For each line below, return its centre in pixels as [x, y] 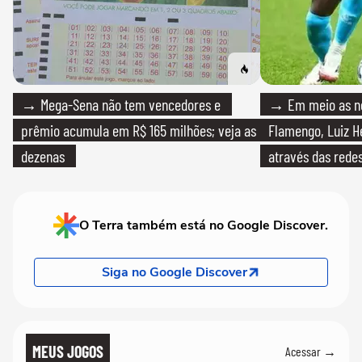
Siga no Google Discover [175, 272]
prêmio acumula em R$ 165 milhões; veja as [139, 130]
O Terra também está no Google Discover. [204, 225]
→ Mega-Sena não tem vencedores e [121, 104]
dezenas [43, 156]
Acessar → [311, 351]
